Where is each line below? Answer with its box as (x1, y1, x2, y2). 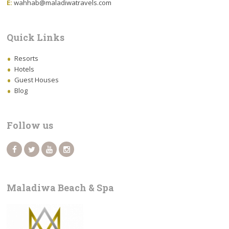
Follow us (7, 119, 54, 131)
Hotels (14, 64, 35, 74)
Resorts (14, 54, 39, 63)
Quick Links (7, 31, 65, 43)
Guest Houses (14, 75, 59, 84)
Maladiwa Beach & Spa (7, 181, 114, 194)
